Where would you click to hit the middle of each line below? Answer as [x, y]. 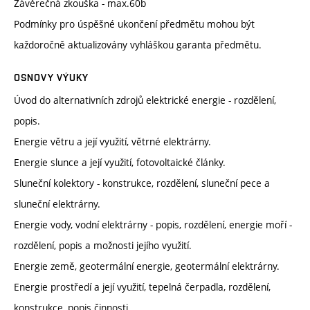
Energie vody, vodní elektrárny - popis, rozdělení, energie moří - [153, 225]
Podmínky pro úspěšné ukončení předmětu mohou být [134, 24]
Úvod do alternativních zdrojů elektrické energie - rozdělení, [145, 100]
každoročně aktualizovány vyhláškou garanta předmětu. [138, 45]
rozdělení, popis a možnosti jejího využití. [103, 246]
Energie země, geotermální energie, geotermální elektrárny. [147, 266]
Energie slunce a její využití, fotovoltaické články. [120, 163]
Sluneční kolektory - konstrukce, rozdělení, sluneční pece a [142, 183]
